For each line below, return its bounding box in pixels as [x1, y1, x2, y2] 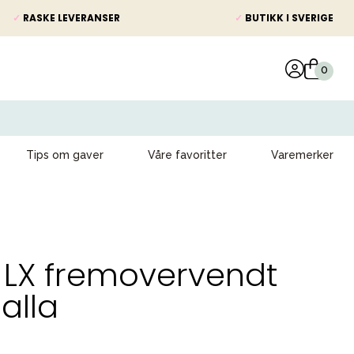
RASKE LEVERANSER [21, 11, 120, 24]
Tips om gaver [26, 149, 104, 161]
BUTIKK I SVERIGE [243, 11, 333, 24]
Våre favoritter [148, 149, 227, 161]
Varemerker [271, 149, 333, 161]
